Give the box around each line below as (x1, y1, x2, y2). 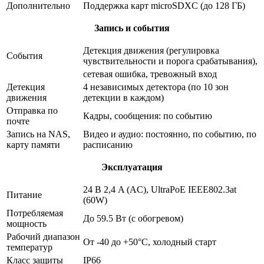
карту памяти (6, 139, 60, 150)
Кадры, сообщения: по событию (83, 110, 212, 121)
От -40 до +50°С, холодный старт (83, 236, 216, 247)
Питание (6, 189, 42, 200)
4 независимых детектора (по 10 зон (83, 81, 229, 92)
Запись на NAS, (6, 128, 70, 139)
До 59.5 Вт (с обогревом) (83, 213, 183, 223)
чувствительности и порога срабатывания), (83, 55, 258, 66)
